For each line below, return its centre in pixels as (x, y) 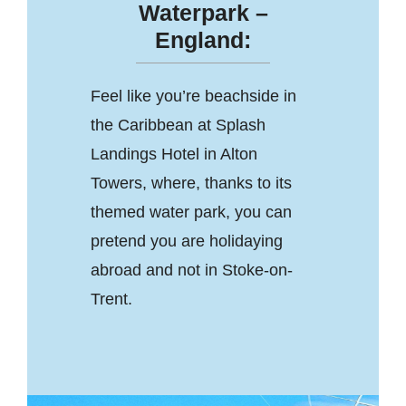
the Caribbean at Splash (178, 125)
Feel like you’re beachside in (193, 96)
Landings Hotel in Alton (174, 154)
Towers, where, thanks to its (191, 183)
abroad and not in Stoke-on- (191, 270)
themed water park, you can (191, 212)
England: (203, 39)
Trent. (111, 299)
